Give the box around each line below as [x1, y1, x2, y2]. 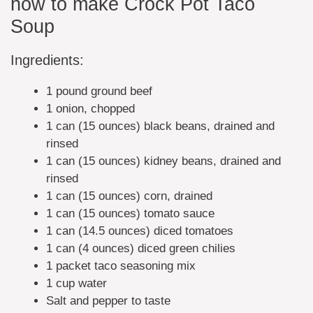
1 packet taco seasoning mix [46, 259, 196, 272]
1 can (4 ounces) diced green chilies [46, 241, 235, 255]
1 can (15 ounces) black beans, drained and [46, 119, 275, 133]
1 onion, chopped [46, 101, 135, 115]
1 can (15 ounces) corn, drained [46, 189, 212, 203]
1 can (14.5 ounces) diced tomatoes [46, 224, 233, 238]
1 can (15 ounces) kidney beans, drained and [46, 154, 281, 168]
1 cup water [46, 276, 107, 290]
